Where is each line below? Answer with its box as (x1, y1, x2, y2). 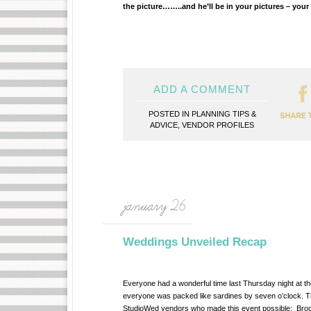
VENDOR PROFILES (182, 121, 254, 129)
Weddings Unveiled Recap (123, 235, 267, 249)
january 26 (123, 196, 186, 216)
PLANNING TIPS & (191, 110, 256, 118)
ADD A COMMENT (153, 83, 251, 95)
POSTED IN (148, 110, 192, 118)
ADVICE (150, 121, 178, 129)
